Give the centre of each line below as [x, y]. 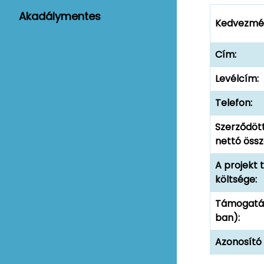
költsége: [236, 180]
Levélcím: [237, 79]
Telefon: [234, 103]
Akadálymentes [60, 16]
